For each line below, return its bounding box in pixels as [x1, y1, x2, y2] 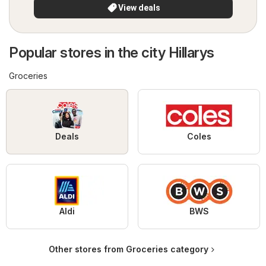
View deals [118, 3, 160, 13]
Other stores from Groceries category [48, 244, 208, 255]
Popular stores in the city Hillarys [9, 44, 214, 62]
